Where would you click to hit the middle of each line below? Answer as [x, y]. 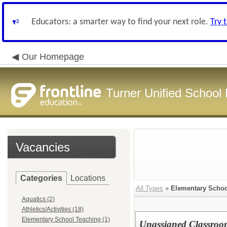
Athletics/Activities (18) [53, 209]
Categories [41, 178]
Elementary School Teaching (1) [66, 219]
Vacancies [43, 147]
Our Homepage [53, 57]
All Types [149, 188]
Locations [88, 178]
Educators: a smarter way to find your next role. [121, 22]
